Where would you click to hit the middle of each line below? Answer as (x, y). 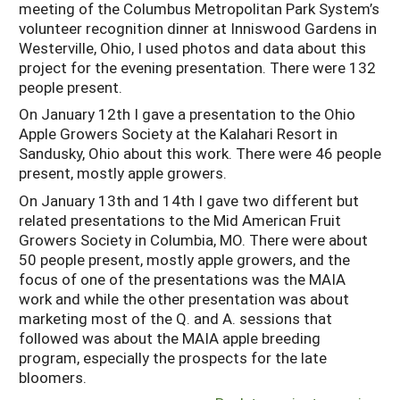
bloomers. (53, 377)
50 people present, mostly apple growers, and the (184, 259)
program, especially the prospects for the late (173, 357)
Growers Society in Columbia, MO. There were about (193, 239)
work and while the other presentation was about (184, 298)
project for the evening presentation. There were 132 (197, 67)
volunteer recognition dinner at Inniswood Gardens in (198, 28)
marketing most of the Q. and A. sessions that (175, 318)
